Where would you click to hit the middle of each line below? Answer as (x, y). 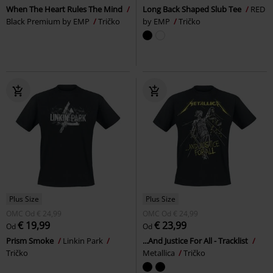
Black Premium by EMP (49, 21)
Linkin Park (84, 240)
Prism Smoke (31, 240)
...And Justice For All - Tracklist (196, 240)
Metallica (160, 253)
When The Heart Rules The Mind (65, 9)
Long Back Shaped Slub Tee (193, 9)
